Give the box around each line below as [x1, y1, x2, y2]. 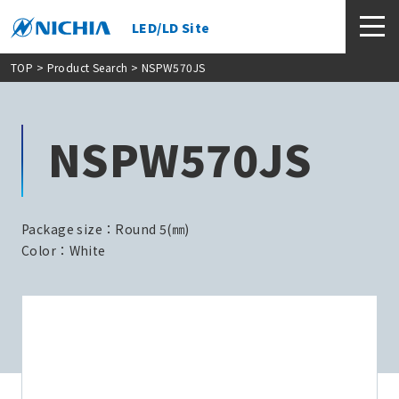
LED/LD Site [132, 19, 210, 37]
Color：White [21, 240, 106, 259]
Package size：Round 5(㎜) [21, 219, 190, 238]
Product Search [46, 60, 128, 75]
